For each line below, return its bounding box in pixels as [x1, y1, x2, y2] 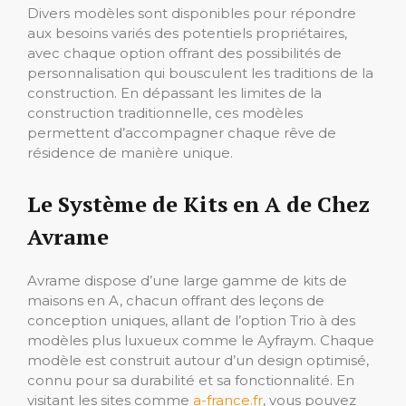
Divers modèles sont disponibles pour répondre [27, 4, 356, 22]
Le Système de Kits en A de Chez [27, 188, 370, 218]
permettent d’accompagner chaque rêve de [27, 123, 336, 141]
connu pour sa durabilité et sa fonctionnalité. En [27, 371, 354, 389]
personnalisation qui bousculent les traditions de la [27, 63, 373, 82]
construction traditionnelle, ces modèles [27, 103, 303, 121]
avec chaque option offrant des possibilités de [27, 43, 342, 62]
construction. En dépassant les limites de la [27, 83, 322, 101]
